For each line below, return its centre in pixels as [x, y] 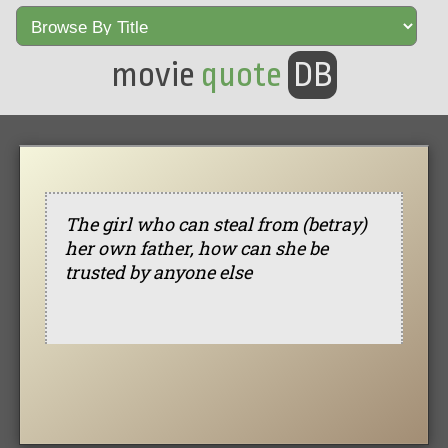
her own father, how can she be [196, 247]
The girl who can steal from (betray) [215, 223]
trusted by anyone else [158, 271]
